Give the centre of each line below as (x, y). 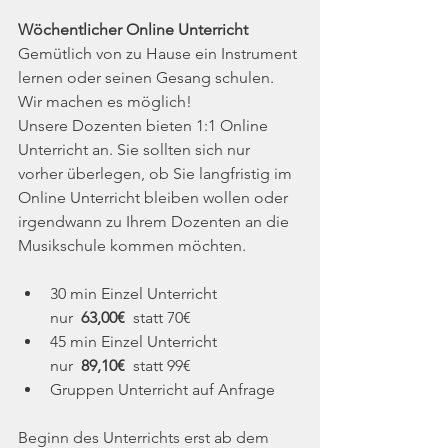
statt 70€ (160, 318)
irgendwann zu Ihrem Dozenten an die (155, 222)
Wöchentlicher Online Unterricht (133, 30)
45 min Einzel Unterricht (135, 342)
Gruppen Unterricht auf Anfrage (164, 390)
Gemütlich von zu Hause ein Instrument (159, 54)
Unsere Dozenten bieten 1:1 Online (145, 126)
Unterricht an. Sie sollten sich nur (136, 150)
